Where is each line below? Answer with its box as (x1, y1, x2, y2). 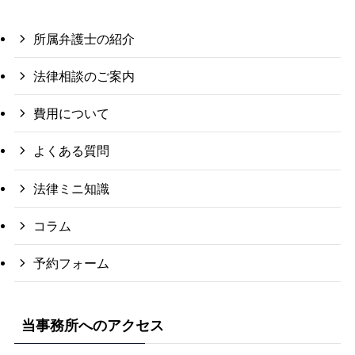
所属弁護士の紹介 (33, 31, 136, 46)
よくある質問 (33, 143, 110, 158)
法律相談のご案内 (33, 69, 136, 84)
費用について (33, 106, 110, 121)
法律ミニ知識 (33, 181, 110, 196)
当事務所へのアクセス (21, 318, 164, 334)
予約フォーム (33, 256, 110, 271)
